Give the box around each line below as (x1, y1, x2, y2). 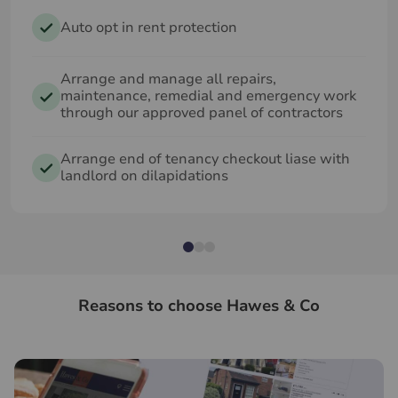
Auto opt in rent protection (60, 17, 237, 37)
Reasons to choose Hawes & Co (78, 295, 320, 316)
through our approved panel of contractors (60, 103, 343, 123)
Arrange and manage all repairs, (60, 69, 276, 89)
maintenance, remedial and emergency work (60, 86, 356, 106)
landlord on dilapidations (60, 166, 228, 186)
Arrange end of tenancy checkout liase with (60, 149, 350, 169)
